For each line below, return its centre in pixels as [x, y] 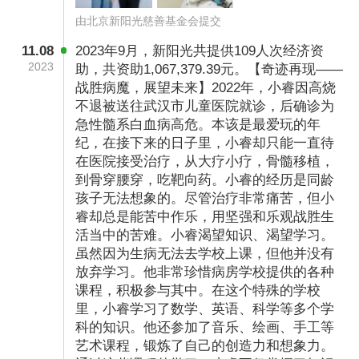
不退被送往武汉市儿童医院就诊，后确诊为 [205, 107]
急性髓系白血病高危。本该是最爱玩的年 [198, 125]
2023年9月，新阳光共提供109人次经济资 [200, 51]
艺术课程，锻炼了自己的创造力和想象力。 [205, 346]
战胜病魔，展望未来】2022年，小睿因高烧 [206, 88]
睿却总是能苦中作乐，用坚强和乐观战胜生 [205, 217]
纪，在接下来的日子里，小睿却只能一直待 [205, 143]
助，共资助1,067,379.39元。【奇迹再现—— [210, 70]
